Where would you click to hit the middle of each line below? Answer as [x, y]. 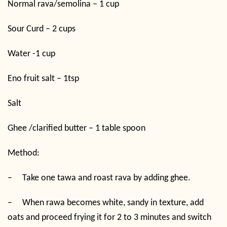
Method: [24, 154]
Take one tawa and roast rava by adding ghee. [106, 178]
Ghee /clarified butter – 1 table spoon [77, 129]
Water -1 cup [31, 54]
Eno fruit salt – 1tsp [43, 79]
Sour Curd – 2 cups [42, 29]
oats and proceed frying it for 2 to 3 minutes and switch [109, 218]
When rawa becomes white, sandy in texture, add [113, 203]
